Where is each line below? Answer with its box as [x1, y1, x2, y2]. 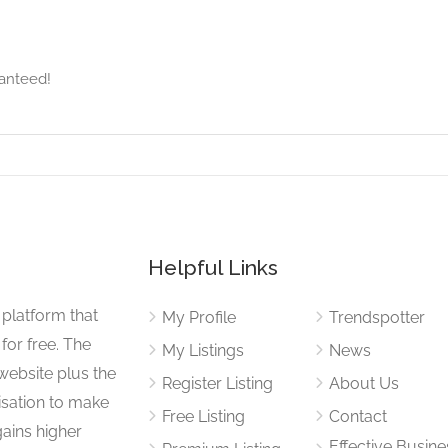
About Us [328, 373, 399, 393]
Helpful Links [148, 254, 279, 280]
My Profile [162, 307, 237, 327]
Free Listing [162, 406, 246, 426]
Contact [328, 406, 387, 426]
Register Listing [162, 373, 274, 393]
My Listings [162, 340, 245, 360]
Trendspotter [328, 307, 425, 327]
